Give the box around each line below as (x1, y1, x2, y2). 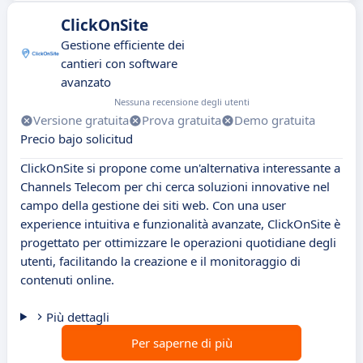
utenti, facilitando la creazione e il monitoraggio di (20, 253, 301, 270)
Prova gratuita (142, 112, 221, 129)
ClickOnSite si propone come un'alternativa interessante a (20, 160, 340, 177)
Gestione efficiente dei (61, 36, 185, 53)
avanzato (61, 74, 111, 91)
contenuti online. (20, 271, 114, 288)
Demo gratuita (234, 112, 315, 129)
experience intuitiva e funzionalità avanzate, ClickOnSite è (20, 216, 340, 233)
